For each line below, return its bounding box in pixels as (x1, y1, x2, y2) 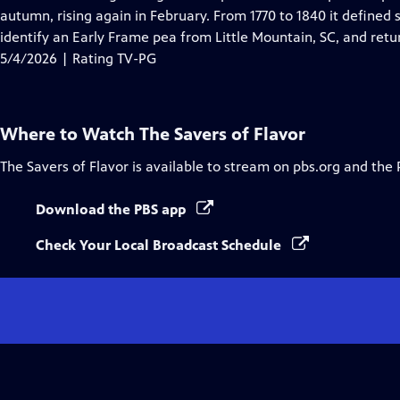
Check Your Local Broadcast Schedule (36, 237, 285, 254)
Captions (153, 6, 209, 23)
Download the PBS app (36, 201, 189, 218)
